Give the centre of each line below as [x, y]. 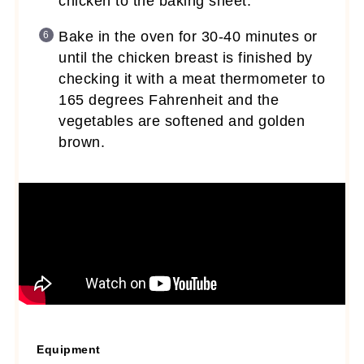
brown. [82, 142]
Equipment [69, 349]
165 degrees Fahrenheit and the [169, 100]
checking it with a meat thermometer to [192, 78]
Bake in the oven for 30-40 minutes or [188, 36]
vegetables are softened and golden [182, 121]
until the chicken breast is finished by [186, 57]
